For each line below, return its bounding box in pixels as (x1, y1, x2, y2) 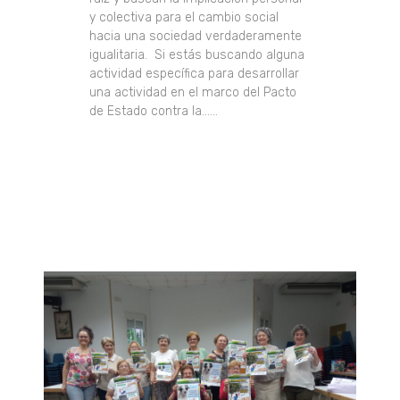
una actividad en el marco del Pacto (89, 85, 297, 101)
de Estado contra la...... (89, 104, 219, 120)
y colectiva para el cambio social (89, 10, 279, 26)
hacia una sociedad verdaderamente (89, 29, 303, 45)
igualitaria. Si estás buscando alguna (89, 47, 305, 63)
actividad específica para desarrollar (89, 66, 300, 82)
